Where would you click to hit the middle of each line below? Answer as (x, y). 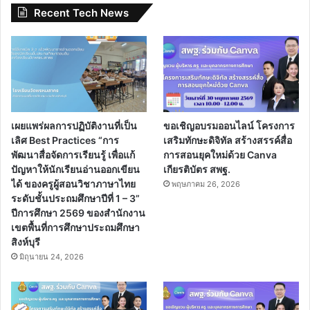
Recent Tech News (81, 12)
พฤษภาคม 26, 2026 (206, 184)
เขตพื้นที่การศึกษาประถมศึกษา (75, 227)
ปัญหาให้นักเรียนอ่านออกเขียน (75, 169)
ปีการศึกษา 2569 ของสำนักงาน (78, 212)
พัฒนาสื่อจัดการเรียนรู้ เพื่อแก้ (73, 154)
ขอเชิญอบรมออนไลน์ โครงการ (229, 125)
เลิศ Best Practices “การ (65, 140)
